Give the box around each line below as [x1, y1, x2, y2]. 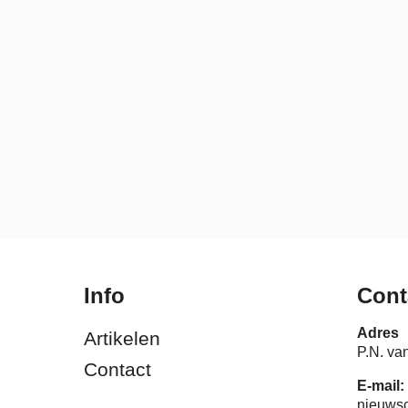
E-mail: [357, 378, 404, 393]
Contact [84, 359, 151, 380]
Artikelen [84, 328, 160, 349]
